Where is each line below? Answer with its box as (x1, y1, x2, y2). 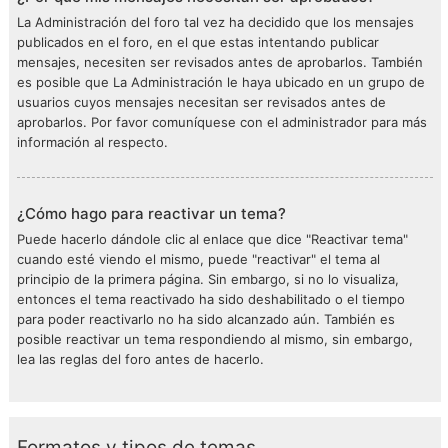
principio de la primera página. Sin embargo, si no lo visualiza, (17, 271, 399, 287)
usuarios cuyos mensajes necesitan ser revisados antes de (17, 94, 386, 110)
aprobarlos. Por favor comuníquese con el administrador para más (17, 114, 427, 130)
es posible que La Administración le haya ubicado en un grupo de (17, 74, 425, 90)
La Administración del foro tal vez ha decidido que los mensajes (17, 14, 414, 30)
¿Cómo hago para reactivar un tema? (17, 204, 286, 223)
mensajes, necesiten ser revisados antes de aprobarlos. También (17, 54, 423, 70)
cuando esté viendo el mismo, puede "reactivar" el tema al (17, 251, 380, 267)
